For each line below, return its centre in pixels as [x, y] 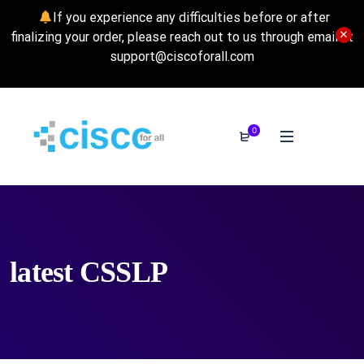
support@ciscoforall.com [182, 56]
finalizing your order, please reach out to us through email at [182, 37]
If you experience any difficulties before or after [191, 17]
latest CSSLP [89, 272]
